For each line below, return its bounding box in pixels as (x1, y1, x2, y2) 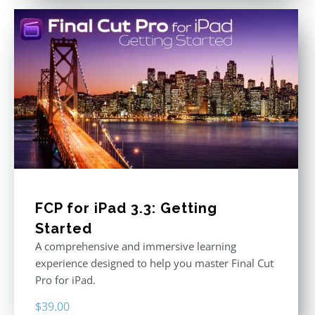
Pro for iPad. (35, 272, 96, 287)
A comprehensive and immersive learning (35, 238, 236, 253)
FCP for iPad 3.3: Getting (35, 199, 217, 217)
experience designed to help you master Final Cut (35, 255, 274, 270)
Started (35, 219, 92, 237)
